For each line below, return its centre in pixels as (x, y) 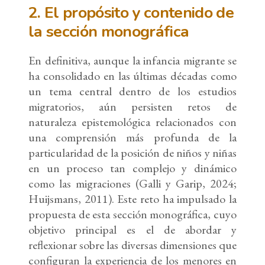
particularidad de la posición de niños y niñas (132, 153)
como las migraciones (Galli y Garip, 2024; (132, 184)
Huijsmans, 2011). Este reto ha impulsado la (132, 199)
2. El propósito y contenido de (131, 13)
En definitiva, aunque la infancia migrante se (132, 61)
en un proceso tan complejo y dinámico (132, 168)
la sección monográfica (109, 32)
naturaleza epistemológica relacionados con (132, 122)
